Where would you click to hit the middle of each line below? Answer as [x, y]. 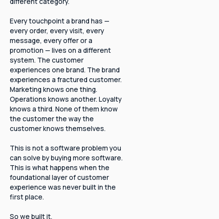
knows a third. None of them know [64, 109]
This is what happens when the [59, 167]
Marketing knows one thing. [53, 89]
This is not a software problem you [65, 148]
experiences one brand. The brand [65, 69]
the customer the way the [52, 118]
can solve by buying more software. [66, 157]
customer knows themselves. [57, 128]
